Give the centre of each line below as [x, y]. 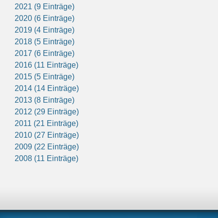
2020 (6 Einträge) [45, 18]
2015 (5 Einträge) [45, 76]
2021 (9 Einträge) [45, 6]
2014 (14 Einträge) [47, 88]
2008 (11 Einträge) [46, 158]
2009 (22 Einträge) [47, 146]
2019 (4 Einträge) [45, 30]
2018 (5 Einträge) [45, 41]
